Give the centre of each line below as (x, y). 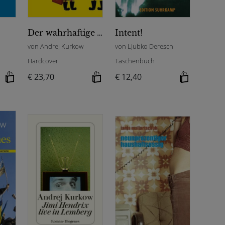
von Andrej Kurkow (56, 46)
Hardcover (43, 61)
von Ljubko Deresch (144, 46)
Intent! (129, 32)
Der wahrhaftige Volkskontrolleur (100, 32)
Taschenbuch (135, 61)
